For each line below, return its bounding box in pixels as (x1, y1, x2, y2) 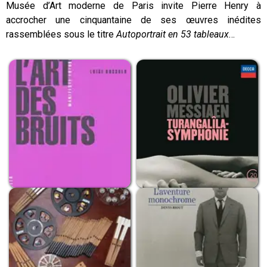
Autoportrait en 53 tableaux (116, 29, 229, 40)
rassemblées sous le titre (6, 29, 116, 40)
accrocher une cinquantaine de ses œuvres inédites (6, 14, 261, 26)
